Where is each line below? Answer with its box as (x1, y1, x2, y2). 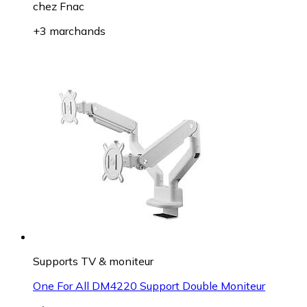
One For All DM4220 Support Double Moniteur (33, 278, 265, 293)
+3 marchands (33, 23, 106, 38)
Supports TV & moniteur (33, 254, 153, 268)
